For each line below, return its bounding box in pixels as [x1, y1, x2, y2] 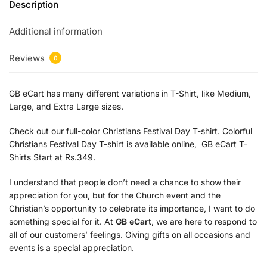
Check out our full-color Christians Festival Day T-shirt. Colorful [9, 126, 252, 136]
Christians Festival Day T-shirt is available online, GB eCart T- [9, 139, 247, 150]
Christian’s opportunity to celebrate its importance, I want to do [9, 203, 255, 213]
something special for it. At [9, 216, 116, 226]
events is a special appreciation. [9, 242, 134, 253]
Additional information [9, 26, 103, 38]
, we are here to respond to [151, 216, 257, 226]
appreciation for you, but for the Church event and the [9, 190, 221, 200]
